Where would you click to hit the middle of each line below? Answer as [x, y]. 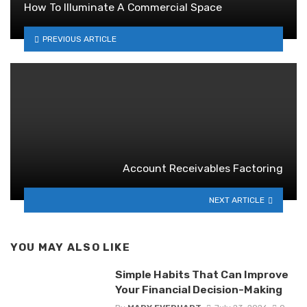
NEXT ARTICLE [237, 200]
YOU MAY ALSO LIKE [70, 248]
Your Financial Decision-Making [198, 290]
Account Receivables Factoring [203, 169]
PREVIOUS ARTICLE [79, 39]
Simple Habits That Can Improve [201, 275]
